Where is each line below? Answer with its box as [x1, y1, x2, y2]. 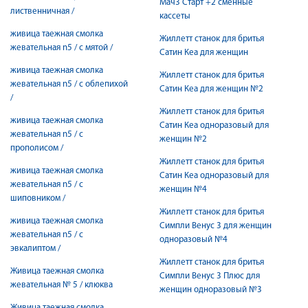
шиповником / [10, 194, 65, 203]
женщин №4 [159, 185, 207, 194]
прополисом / [10, 144, 63, 153]
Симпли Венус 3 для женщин [159, 221, 272, 230]
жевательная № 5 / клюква [10, 280, 113, 289]
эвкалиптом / [10, 244, 60, 253]
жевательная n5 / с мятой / [10, 43, 113, 52]
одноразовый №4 [159, 235, 228, 244]
